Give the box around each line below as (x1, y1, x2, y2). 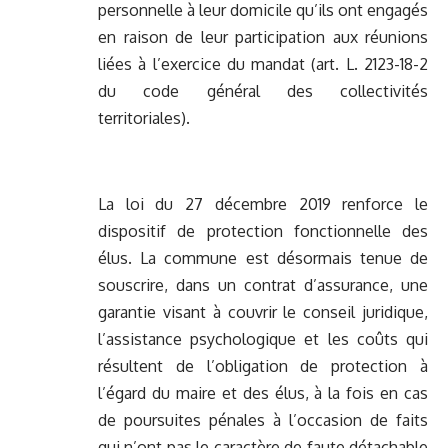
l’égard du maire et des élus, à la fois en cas (98, 383, 428, 404)
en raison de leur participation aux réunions (98, 27, 428, 48)
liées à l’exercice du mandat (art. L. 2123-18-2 (98, 54, 428, 75)
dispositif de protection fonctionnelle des (98, 221, 428, 242)
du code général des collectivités (98, 81, 428, 102)
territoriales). (98, 108, 190, 129)
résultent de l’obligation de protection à (98, 356, 428, 377)
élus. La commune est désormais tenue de (98, 248, 428, 269)
